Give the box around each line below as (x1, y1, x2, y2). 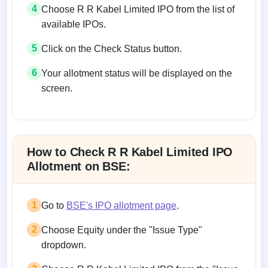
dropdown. (41, 239, 86, 250)
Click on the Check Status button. (41, 43, 182, 54)
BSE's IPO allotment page (66, 200, 176, 211)
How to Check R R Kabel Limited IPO (27, 145, 233, 159)
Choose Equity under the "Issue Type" (41, 224, 202, 235)
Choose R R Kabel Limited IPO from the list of (41, 4, 234, 14)
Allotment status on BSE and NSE (11, 119, 205, 135)
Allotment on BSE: (27, 159, 130, 173)
